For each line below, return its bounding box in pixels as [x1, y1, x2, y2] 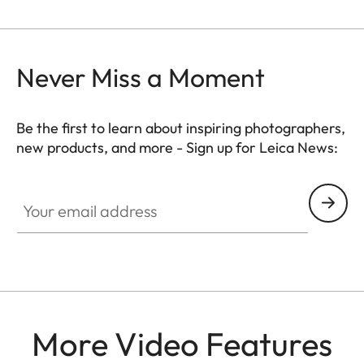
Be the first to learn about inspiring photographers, [16, 118, 345, 137]
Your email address [15, 184, 125, 201]
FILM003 [15, 158, 69, 175]
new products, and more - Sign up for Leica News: [16, 137, 338, 157]
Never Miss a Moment [16, 60, 265, 93]
